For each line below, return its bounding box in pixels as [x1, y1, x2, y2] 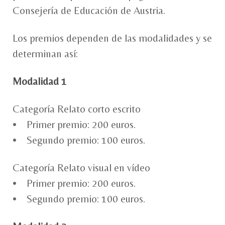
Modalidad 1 [13, 75, 67, 87]
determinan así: [13, 47, 78, 60]
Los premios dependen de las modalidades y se [13, 32, 212, 44]
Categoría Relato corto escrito [13, 102, 141, 115]
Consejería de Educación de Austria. [13, 4, 165, 17]
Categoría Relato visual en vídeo [13, 161, 150, 174]
